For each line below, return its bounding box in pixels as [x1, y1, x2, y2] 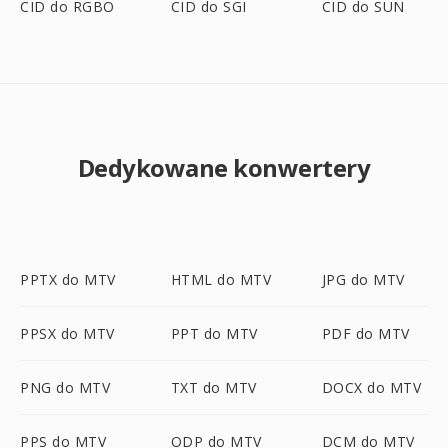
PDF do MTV [321, 324, 410, 343]
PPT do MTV [170, 324, 258, 343]
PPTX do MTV [20, 270, 116, 289]
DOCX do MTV [321, 378, 422, 397]
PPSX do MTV [20, 324, 115, 343]
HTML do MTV [170, 270, 272, 289]
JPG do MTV [321, 270, 405, 289]
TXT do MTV [170, 378, 257, 397]
